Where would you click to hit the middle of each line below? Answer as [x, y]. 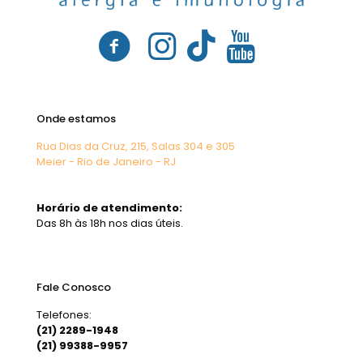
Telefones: [64, 314]
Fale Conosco [74, 287]
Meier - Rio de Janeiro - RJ [106, 161]
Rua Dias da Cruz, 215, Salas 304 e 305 [136, 146]
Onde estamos [76, 118]
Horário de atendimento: [109, 207]
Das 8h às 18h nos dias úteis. [110, 223]
